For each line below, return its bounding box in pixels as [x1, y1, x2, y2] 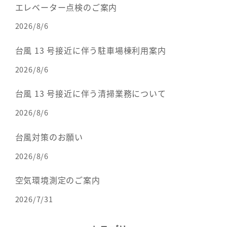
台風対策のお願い [15, 130, 83, 143]
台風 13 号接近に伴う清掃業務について [15, 87, 166, 100]
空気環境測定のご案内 [15, 174, 100, 186]
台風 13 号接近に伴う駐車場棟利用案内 [15, 44, 166, 56]
